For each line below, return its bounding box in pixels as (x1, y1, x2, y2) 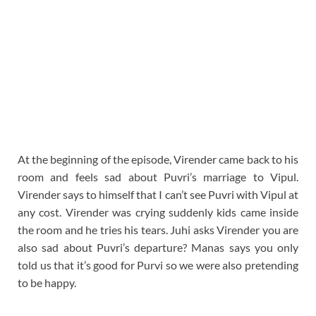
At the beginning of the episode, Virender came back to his (18, 152, 298, 166)
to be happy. (18, 276, 76, 290)
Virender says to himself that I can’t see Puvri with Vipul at (18, 188, 298, 202)
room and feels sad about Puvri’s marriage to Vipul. (18, 170, 298, 184)
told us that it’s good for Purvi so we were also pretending (18, 258, 298, 272)
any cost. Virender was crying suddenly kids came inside (18, 205, 298, 219)
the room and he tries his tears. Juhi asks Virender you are (18, 223, 298, 237)
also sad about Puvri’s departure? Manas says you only (18, 241, 298, 255)
